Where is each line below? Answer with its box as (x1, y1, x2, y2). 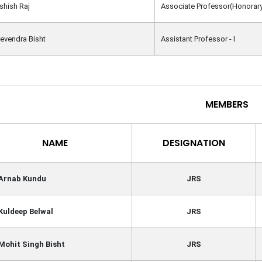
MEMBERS (205, 98, 249, 111)
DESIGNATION (162, 136, 225, 150)
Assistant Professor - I (160, 35, 235, 43)
